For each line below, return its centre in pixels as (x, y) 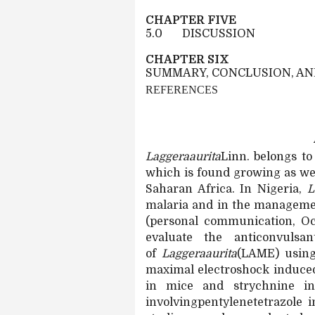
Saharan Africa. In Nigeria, (226, 189)
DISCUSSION (219, 34)
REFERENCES (182, 90)
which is (169, 173)
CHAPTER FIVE (191, 20)
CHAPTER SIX (187, 60)
